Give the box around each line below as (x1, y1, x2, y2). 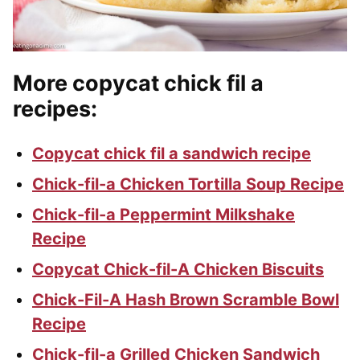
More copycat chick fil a (13, 70, 264, 97)
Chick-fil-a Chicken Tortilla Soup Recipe (32, 174, 344, 194)
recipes (13, 96, 91, 123)
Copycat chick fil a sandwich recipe (32, 144, 311, 164)
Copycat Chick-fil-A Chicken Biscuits (32, 260, 324, 280)
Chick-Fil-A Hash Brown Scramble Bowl (32, 290, 339, 310)
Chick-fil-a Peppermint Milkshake (32, 205, 295, 225)
